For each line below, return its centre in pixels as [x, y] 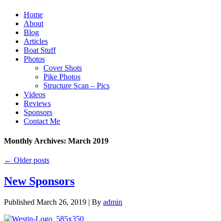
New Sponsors [39, 181]
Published [19, 202]
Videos [35, 95]
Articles [36, 41]
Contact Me [42, 121]
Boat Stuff [40, 50]
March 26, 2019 [61, 202]
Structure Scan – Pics [76, 86]
